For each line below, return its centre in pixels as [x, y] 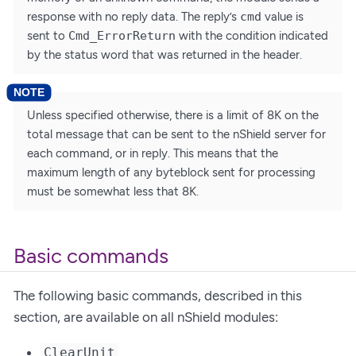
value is [282, 16]
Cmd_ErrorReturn [122, 35]
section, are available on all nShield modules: [146, 317]
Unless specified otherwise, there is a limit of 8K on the [173, 116]
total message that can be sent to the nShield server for [176, 135]
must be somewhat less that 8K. [113, 192]
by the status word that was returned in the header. [164, 54]
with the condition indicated [252, 35]
